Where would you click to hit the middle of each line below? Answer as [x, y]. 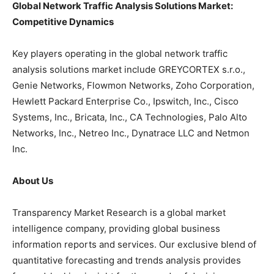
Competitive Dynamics [63, 22]
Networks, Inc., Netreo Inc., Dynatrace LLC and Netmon [131, 133]
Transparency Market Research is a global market [119, 213]
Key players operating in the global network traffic [120, 54]
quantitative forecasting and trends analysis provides [127, 261]
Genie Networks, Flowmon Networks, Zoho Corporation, [133, 86]
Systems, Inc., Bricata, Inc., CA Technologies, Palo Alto [130, 117]
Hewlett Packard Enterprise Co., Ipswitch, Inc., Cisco [125, 102]
